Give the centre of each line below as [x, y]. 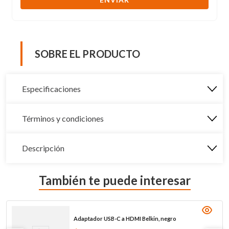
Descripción [43, 148]
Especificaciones [51, 89]
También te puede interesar [114, 180]
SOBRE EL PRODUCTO [87, 53]
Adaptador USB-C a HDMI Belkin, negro [125, 218]
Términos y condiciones [63, 118]
